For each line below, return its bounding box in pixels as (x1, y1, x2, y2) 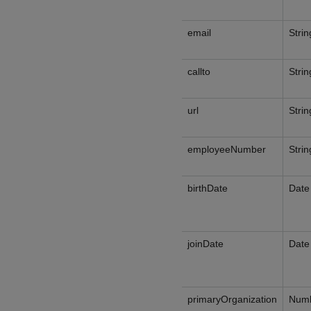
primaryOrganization (187, 294, 277, 305)
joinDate (187, 238, 224, 249)
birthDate (187, 183, 228, 194)
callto (187, 66, 210, 77)
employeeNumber (187, 144, 266, 155)
